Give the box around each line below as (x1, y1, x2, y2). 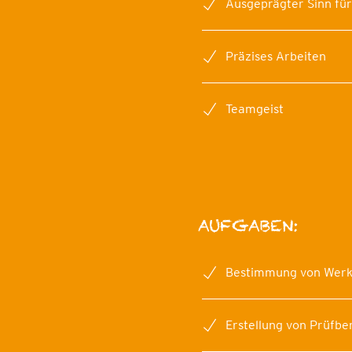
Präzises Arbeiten (225, 48, 326, 64)
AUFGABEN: (198, 207, 299, 243)
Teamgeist (225, 101, 284, 116)
